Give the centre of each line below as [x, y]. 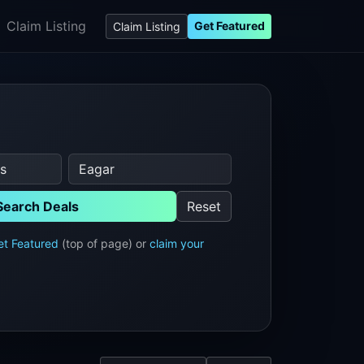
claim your [176, 243]
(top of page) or [104, 243]
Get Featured [230, 25]
